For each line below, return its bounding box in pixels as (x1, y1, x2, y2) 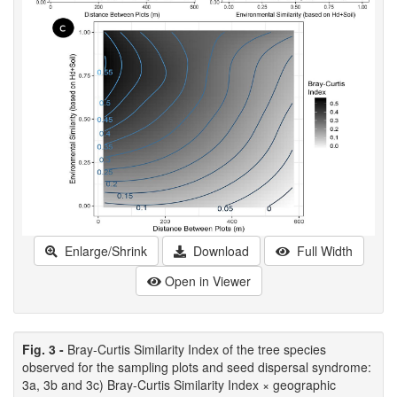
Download (189, 241, 249, 260)
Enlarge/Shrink (60, 241, 147, 260)
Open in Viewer (164, 271, 251, 290)
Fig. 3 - (22, 339, 67, 358)
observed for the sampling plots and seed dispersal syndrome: (22, 357, 371, 376)
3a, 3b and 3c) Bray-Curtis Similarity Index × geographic (22, 375, 336, 393)
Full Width (292, 241, 353, 260)
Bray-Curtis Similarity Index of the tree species (67, 339, 326, 358)
